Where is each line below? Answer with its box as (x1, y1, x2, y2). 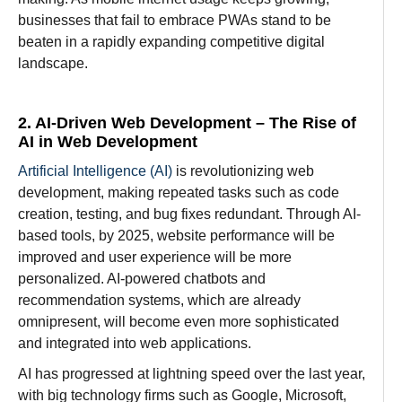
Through (286, 205, 340, 222)
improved (18, 249, 77, 265)
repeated (158, 184, 214, 200)
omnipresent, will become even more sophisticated (18, 313, 339, 329)
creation (18, 205, 69, 222)
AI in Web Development (18, 132, 197, 151)
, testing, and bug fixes (69, 205, 211, 222)
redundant (211, 205, 279, 222)
